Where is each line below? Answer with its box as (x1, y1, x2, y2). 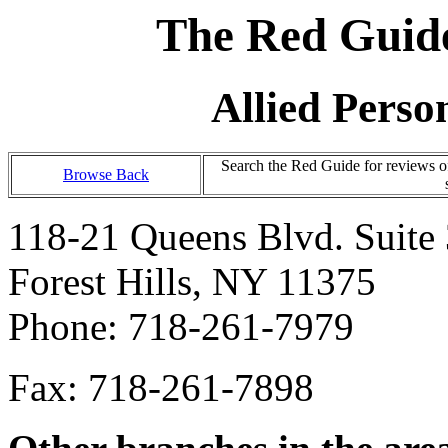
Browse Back (63, 166, 149, 184)
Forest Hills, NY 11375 (8, 260, 376, 304)
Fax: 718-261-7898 (8, 366, 314, 410)
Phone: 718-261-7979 (8, 305, 354, 349)
